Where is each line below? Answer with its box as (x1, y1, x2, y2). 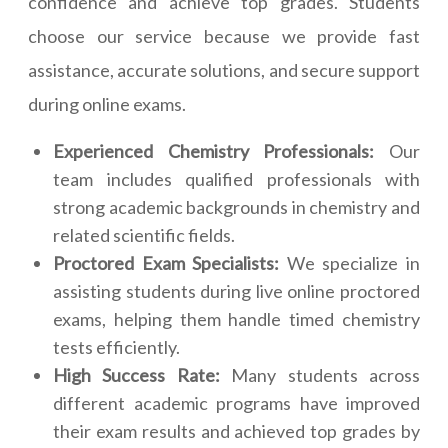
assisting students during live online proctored (53, 280, 420, 303)
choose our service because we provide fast (28, 25, 420, 48)
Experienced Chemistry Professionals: (53, 140, 375, 163)
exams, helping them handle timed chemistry (53, 308, 420, 331)
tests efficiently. (53, 336, 180, 359)
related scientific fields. (53, 224, 235, 247)
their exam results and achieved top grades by (53, 420, 420, 443)
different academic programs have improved (53, 392, 420, 415)
